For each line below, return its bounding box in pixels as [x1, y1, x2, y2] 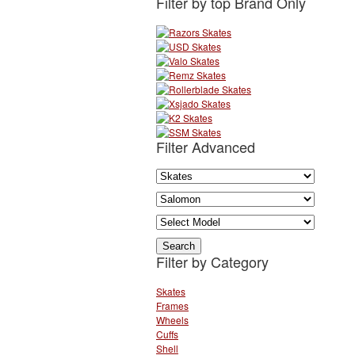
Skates [156, 284, 185, 299]
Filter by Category [156, 251, 269, 273]
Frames [156, 299, 189, 313]
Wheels [156, 313, 189, 327]
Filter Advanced [156, 136, 255, 157]
